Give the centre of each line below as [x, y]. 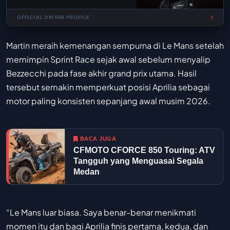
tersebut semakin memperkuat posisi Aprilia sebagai [108, 87]
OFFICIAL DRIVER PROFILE [53, 17]
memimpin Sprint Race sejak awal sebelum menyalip [108, 60]
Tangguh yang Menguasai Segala [138, 161]
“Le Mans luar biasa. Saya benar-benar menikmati [101, 213]
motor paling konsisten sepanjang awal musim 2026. [108, 101]
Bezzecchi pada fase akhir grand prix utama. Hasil [101, 73]
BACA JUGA [98, 138]
